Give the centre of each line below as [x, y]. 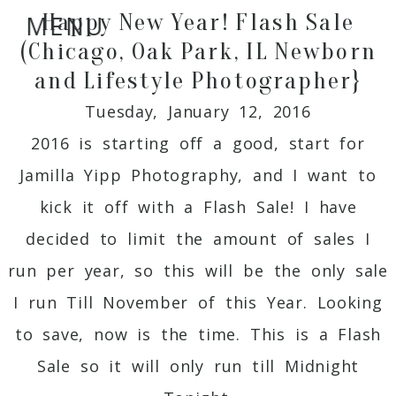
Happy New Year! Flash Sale [198, 22]
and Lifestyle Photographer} [198, 80]
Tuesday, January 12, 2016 [198, 111]
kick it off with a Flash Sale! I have [198, 206]
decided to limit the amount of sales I [198, 238]
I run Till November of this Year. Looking [198, 302]
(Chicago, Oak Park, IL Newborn [198, 51]
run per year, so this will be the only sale [198, 270]
